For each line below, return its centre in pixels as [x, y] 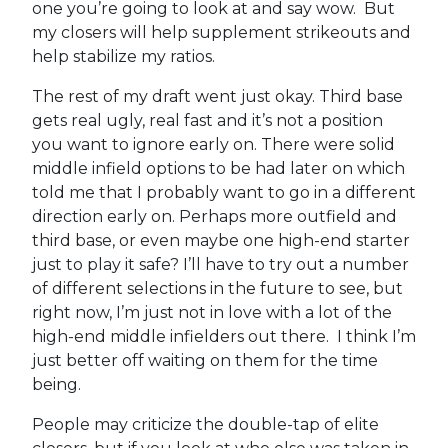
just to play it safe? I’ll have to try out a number [220, 264]
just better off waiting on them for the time [204, 360]
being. [56, 384]
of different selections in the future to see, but [217, 288]
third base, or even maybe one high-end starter [220, 240]
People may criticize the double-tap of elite [205, 424]
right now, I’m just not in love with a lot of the [211, 312]
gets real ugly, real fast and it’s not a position [207, 120]
